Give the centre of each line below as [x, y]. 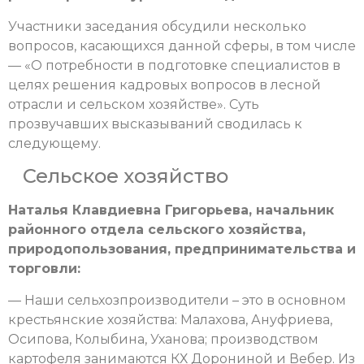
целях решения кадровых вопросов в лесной [165, 84]
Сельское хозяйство [118, 176]
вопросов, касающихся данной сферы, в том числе [182, 45]
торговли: [44, 269]
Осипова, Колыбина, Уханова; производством [163, 339]
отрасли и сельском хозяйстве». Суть [134, 104]
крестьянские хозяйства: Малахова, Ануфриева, [170, 319]
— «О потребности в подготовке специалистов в [174, 65]
